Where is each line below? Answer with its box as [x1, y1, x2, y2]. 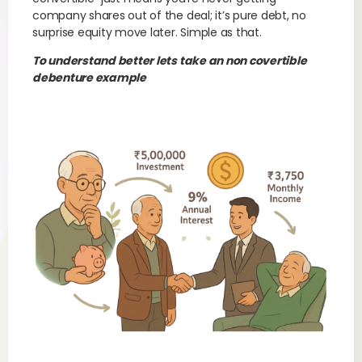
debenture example [32, 69, 146, 86]
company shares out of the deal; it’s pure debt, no [32, 7, 307, 23]
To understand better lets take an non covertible [32, 53, 307, 69]
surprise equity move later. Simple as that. [32, 24, 262, 40]
